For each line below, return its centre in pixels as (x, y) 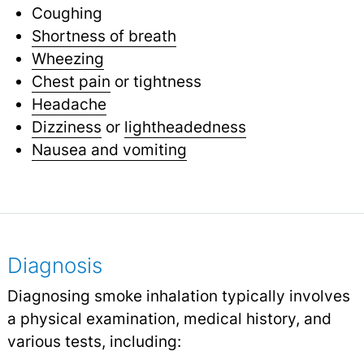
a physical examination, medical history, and (169, 319)
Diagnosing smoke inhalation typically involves (178, 296)
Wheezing (67, 59)
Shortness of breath (104, 36)
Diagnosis (54, 266)
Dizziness (66, 127)
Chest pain (71, 82)
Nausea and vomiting (109, 150)
